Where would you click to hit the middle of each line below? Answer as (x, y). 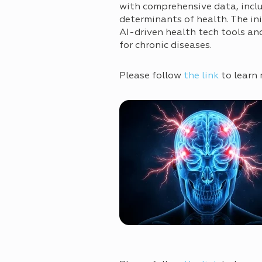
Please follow (151, 76)
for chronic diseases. (166, 46)
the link (201, 76)
